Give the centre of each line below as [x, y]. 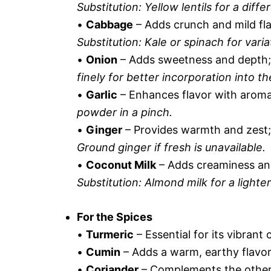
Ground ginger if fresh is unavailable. [171, 147]
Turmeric [110, 234]
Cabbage [109, 24]
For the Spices [115, 217]
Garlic [102, 95]
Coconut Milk [121, 165]
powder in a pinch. [125, 112]
